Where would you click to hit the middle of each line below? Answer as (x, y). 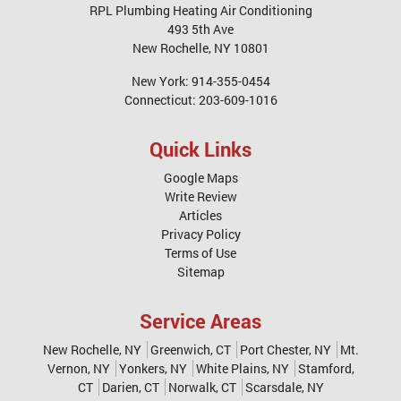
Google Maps (200, 178)
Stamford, (326, 369)
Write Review (200, 197)
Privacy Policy (200, 235)
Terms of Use (200, 253)
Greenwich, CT (190, 350)
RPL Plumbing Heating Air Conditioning (200, 11)
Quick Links (200, 149)
